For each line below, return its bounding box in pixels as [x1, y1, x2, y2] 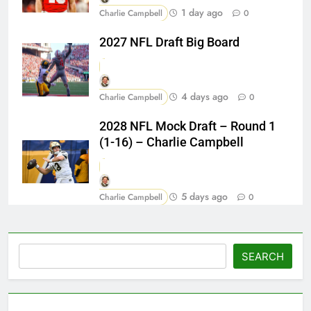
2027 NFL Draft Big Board [99, 35, 239, 49]
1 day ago [181, 5, 223, 19]
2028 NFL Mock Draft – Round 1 [99, 119, 276, 134]
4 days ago [181, 90, 228, 104]
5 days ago [181, 190, 228, 204]
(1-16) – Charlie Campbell [99, 135, 244, 150]
